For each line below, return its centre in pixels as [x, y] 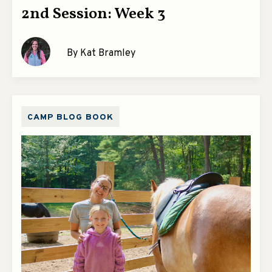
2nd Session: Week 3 [93, 14]
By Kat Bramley [101, 53]
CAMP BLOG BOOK [70, 118]
